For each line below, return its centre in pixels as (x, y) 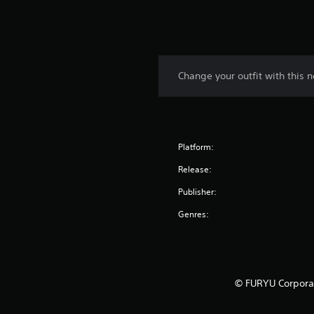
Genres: (194, 214)
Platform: (196, 146)
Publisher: (198, 191)
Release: (195, 169)
